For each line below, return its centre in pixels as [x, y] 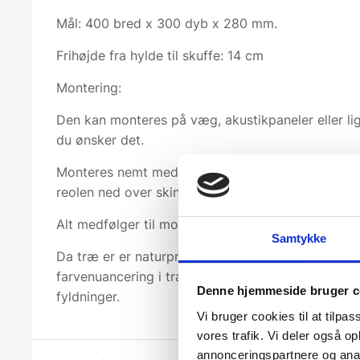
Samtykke [299, 238]
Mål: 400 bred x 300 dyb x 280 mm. [167, 24]
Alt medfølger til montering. [140, 225]
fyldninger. [88, 297]
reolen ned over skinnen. [131, 192]
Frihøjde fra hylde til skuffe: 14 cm [160, 56]
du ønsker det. [100, 140]
